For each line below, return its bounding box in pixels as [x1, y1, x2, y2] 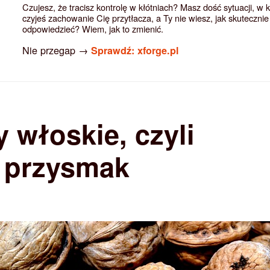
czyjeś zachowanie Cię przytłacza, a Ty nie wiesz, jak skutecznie [22, 11, 269, 24]
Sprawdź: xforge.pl [90, 43, 179, 58]
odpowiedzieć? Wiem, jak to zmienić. [22, 22, 163, 35]
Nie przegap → [22, 43, 91, 58]
